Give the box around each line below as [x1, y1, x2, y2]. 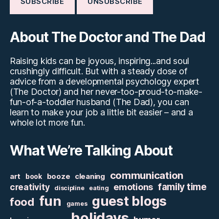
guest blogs [91, 193, 167, 209]
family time [157, 181, 207, 193]
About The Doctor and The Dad [10, 28, 205, 45]
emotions [113, 181, 153, 192]
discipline [54, 184, 85, 192]
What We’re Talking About [10, 142, 173, 159]
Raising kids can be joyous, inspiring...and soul [10, 55, 190, 66]
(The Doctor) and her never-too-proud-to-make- [10, 86, 202, 97]
